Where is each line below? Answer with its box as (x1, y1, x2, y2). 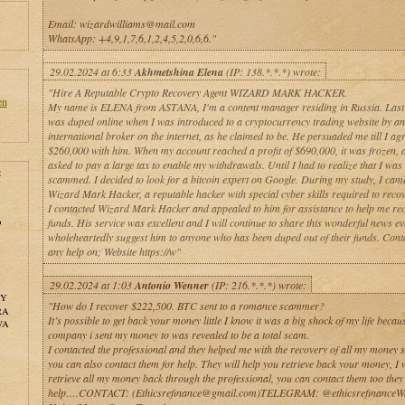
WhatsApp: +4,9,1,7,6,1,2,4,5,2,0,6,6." (47, 31, 216, 45)
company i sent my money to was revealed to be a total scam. (47, 327, 309, 342)
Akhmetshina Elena (134, 64, 223, 80)
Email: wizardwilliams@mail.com (47, 16, 195, 31)
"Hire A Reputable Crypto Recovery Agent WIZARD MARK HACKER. (47, 85, 347, 99)
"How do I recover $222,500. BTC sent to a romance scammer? (47, 298, 325, 313)
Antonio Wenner (134, 278, 209, 293)
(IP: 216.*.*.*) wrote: (208, 278, 306, 292)
